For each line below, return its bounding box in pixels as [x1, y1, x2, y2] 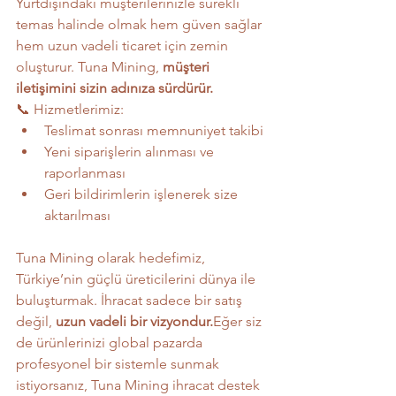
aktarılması [44, 206, 110, 224]
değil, [16, 312, 56, 330]
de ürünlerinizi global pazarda [16, 333, 206, 351]
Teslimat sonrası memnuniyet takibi [44, 121, 263, 139]
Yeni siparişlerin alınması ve [44, 142, 217, 160]
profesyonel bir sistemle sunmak [16, 354, 223, 372]
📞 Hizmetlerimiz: [16, 100, 124, 118]
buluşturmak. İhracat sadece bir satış [16, 291, 246, 308]
